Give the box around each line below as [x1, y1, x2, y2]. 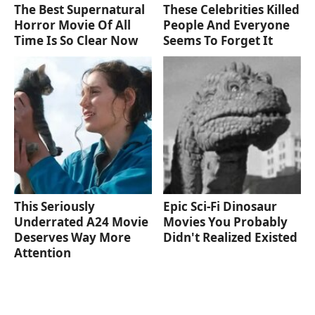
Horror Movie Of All [14, 16, 131, 33]
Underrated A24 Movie [14, 213, 148, 230]
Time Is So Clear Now [14, 32, 139, 49]
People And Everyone [163, 16, 290, 33]
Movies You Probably [163, 213, 288, 230]
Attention [14, 244, 71, 261]
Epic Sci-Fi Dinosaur [163, 198, 278, 214]
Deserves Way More [14, 229, 131, 245]
